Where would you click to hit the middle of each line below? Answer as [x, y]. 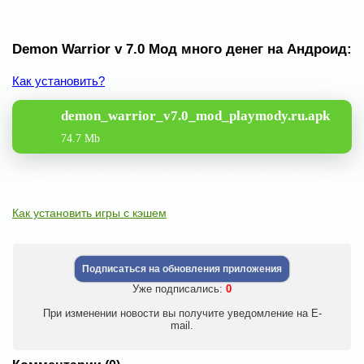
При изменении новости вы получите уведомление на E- [182, 313]
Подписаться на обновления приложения [182, 269]
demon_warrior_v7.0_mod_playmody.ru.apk [195, 115]
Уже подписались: [179, 288]
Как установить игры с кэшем [89, 212]
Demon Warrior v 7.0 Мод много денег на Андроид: [182, 49]
